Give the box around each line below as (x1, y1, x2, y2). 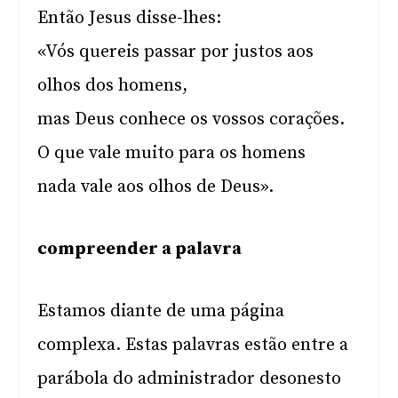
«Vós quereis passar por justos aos (37, 41, 314, 63)
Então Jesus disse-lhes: (37, 7, 222, 29)
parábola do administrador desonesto (37, 368, 342, 390)
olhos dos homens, (37, 75, 188, 97)
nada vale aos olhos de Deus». (37, 176, 275, 198)
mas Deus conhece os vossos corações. (37, 108, 346, 131)
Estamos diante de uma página (37, 300, 285, 322)
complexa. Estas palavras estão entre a (37, 334, 349, 356)
